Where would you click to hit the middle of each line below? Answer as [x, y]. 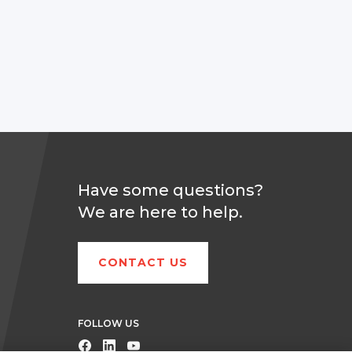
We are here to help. [160, 212]
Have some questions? [170, 190]
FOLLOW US [108, 323]
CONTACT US [143, 262]
